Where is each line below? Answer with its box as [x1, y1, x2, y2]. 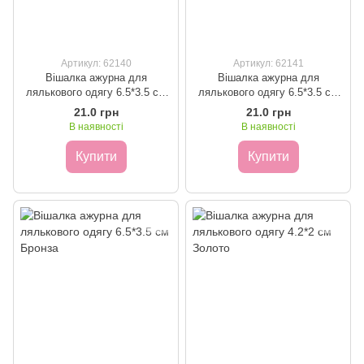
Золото [78, 100, 114, 113]
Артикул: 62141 [232, 57, 304, 69]
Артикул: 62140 [60, 57, 132, 69]
